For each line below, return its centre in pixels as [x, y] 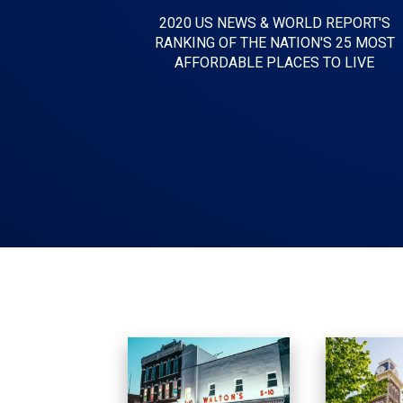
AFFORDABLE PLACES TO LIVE [275, 63]
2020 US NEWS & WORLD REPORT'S [274, 23]
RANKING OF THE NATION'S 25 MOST [274, 43]
